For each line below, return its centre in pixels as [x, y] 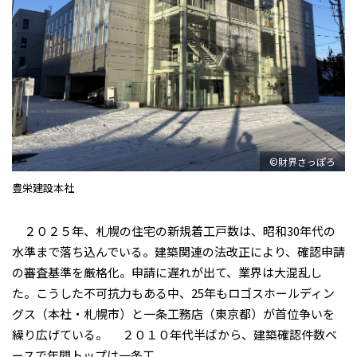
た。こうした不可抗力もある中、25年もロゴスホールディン [173, 293]
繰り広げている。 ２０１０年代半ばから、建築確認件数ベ [175, 335]
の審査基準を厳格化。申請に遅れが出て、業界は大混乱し [167, 273]
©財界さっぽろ [302, 161]
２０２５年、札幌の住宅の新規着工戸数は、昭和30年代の [174, 231]
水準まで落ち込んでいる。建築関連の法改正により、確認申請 [178, 252]
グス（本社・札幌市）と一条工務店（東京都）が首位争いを [173, 314]
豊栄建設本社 [43, 188]
